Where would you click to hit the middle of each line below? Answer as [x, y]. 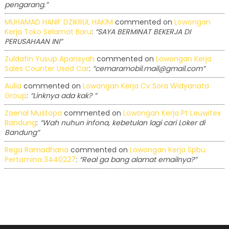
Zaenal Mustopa [33, 113]
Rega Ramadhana [36, 150]
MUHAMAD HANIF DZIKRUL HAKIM [59, 22]
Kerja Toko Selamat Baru [48, 32]
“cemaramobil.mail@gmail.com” [148, 69]
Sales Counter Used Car [47, 69]
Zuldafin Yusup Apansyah [49, 59]
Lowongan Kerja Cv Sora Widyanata [146, 86]
